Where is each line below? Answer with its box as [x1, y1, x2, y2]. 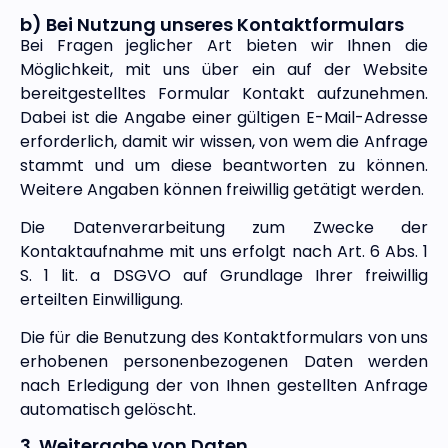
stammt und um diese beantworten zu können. [20, 153, 428, 177]
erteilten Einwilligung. [20, 287, 183, 311]
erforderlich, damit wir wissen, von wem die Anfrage [20, 129, 428, 153]
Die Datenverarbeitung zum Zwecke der [20, 215, 428, 239]
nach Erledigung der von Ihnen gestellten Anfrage [20, 374, 428, 398]
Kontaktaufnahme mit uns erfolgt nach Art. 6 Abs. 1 [20, 239, 428, 263]
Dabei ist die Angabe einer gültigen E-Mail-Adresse [20, 105, 428, 129]
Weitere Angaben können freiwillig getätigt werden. [20, 177, 424, 201]
